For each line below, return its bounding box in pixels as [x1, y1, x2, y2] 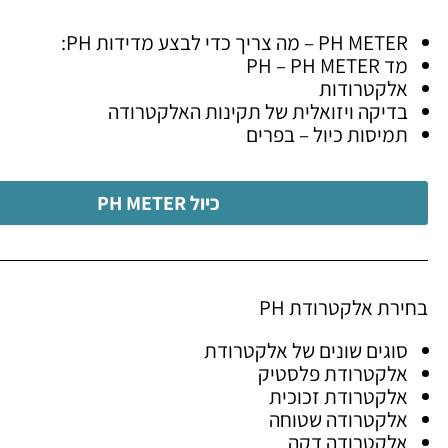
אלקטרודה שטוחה [269, 405, 408, 433]
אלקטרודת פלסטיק [258, 359, 408, 387]
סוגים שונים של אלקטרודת [204, 336, 408, 364]
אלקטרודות [319, 74, 408, 102]
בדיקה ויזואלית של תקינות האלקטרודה [104, 97, 408, 125]
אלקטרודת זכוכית [269, 382, 408, 410]
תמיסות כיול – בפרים [242, 120, 408, 148]
